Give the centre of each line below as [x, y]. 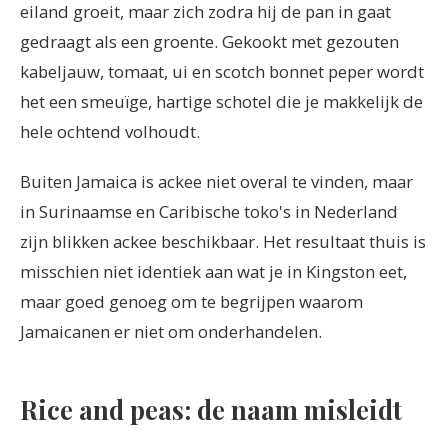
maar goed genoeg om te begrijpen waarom [191, 302]
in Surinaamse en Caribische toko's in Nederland [209, 212]
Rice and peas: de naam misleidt [211, 408]
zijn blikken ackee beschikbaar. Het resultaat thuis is [223, 242]
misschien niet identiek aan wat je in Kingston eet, [213, 272]
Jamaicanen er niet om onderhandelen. [171, 332]
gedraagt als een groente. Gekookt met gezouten [209, 42]
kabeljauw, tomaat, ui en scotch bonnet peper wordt [222, 72]
